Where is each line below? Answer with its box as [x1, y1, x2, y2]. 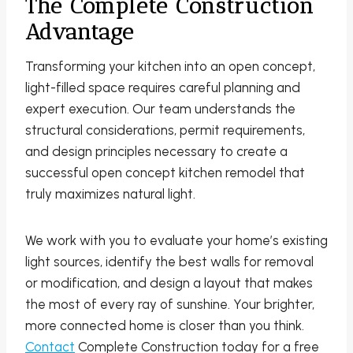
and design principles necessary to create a [25, 143, 288, 160]
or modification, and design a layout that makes [25, 275, 313, 292]
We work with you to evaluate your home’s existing [25, 232, 328, 249]
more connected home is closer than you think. [25, 318, 304, 334]
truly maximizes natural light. [25, 186, 195, 203]
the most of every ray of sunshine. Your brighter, [25, 296, 314, 313]
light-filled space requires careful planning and [25, 80, 300, 96]
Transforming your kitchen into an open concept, [25, 58, 315, 75]
